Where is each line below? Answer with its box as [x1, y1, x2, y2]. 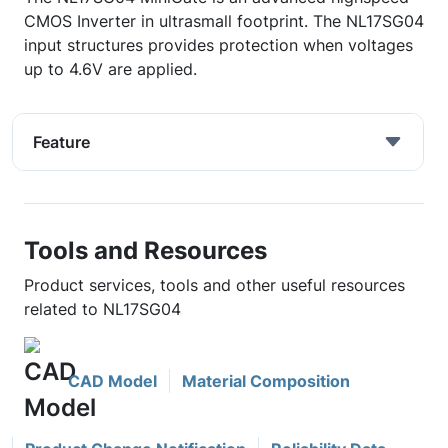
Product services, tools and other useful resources [24, 275, 405, 295]
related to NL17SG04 [24, 299, 181, 319]
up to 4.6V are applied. [24, 59, 197, 79]
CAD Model [68, 371, 157, 391]
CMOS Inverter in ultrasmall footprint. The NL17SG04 [24, 11, 424, 31]
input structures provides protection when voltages [24, 35, 413, 55]
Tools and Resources [24, 235, 267, 265]
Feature [33, 132, 90, 152]
